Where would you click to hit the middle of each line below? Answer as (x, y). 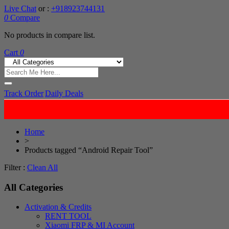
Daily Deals (64, 93)
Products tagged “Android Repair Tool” (89, 150)
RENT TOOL (68, 216)
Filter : (15, 167)
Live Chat (20, 8)
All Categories (33, 187)
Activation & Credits (58, 207)
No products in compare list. (50, 35)
